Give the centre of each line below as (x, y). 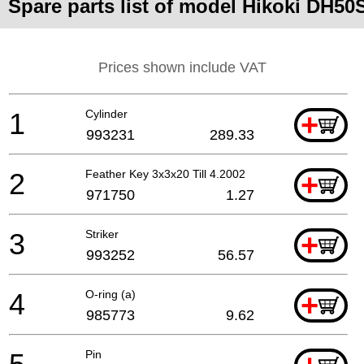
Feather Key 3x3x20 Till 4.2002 (165, 173)
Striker (102, 234)
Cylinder (106, 113)
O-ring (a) (110, 294)
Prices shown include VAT (182, 67)
